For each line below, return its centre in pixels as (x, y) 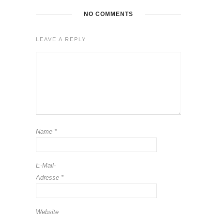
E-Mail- (46, 166)
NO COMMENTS (108, 14)
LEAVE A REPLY (61, 39)
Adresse (48, 178)
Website (47, 212)
